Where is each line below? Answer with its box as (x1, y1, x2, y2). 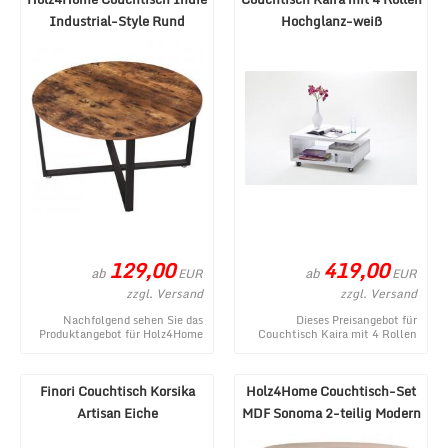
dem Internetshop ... (310, 353, 417, 371)
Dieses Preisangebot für (296, 311, 417, 329)
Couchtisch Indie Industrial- (50, 339, 203, 357)
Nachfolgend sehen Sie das (63, 311, 203, 329)
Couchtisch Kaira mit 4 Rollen (258, 325, 417, 343)
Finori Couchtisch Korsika (39, 380, 195, 402)
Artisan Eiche (76, 402, 158, 424)
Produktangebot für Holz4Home (39, 325, 203, 343)
